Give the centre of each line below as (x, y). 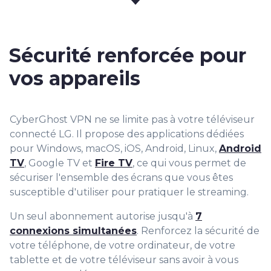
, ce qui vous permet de (189, 163)
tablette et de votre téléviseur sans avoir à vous (124, 260)
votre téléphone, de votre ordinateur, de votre (122, 246)
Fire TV (114, 163)
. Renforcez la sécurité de (198, 231)
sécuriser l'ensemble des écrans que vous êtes (121, 178)
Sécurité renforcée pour (128, 56)
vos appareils (75, 79)
